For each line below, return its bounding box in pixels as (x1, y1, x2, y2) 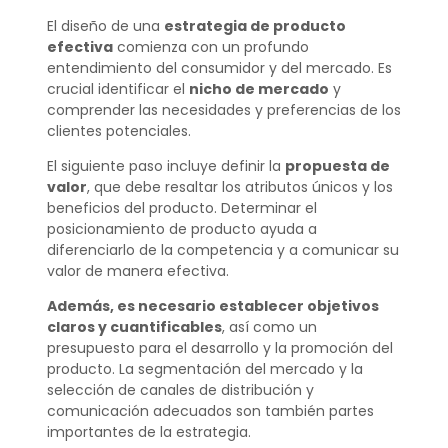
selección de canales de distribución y (46, 380, 314, 401)
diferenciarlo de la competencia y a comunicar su (46, 239, 399, 260)
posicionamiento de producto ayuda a (46, 218, 317, 239)
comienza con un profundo (112, 36, 309, 57)
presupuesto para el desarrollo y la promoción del (46, 338, 393, 359)
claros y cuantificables (46, 317, 222, 338)
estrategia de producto (163, 15, 346, 36)
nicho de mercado (188, 78, 329, 99)
